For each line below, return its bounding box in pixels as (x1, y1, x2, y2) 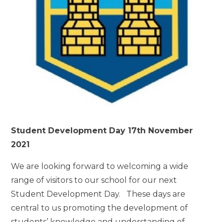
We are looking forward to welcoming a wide (11, 162, 189, 171)
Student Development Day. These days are (11, 189, 186, 199)
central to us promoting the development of (11, 203, 188, 213)
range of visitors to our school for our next (11, 175, 177, 185)
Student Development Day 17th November (11, 126, 193, 136)
